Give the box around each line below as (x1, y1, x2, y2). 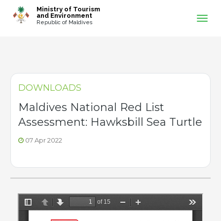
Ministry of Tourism (36, 5, 100, 13)
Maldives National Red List (18, 101, 164, 114)
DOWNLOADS (18, 82, 81, 93)
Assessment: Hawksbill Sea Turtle (18, 115, 202, 129)
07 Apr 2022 (24, 136, 62, 144)
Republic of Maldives (36, 19, 93, 26)
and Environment (36, 11, 92, 19)
